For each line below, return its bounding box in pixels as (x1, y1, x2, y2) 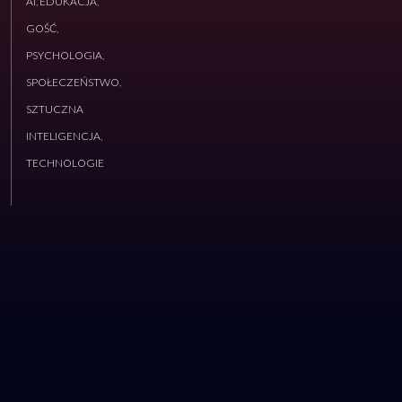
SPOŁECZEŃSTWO (26, 75, 119, 89)
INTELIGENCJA (26, 129, 100, 143)
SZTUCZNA (26, 102, 83, 116)
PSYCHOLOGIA (26, 48, 102, 62)
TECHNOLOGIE (26, 156, 104, 170)
